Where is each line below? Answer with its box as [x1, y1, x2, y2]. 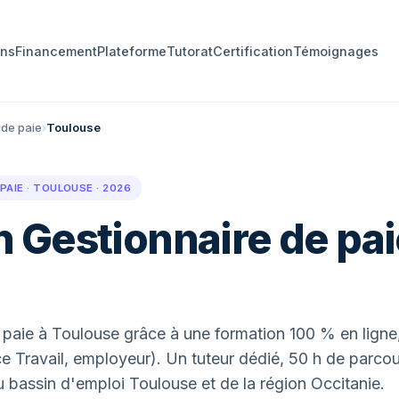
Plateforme [96, 43, 167, 59]
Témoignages [292, 43, 379, 59]
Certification [212, 43, 293, 59]
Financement [14, 43, 97, 59]
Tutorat [166, 43, 213, 59]
